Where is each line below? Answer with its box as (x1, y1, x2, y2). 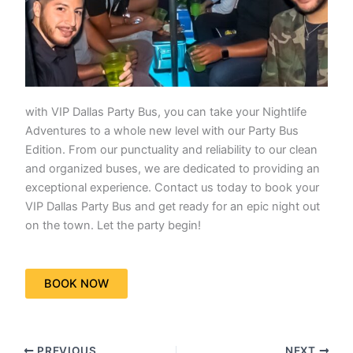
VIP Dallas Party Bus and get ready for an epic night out (25, 199, 321, 214)
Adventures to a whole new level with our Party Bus (25, 123, 299, 138)
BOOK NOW (44, 277, 110, 292)
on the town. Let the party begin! (25, 217, 202, 232)
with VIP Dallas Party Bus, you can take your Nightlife (25, 104, 307, 119)
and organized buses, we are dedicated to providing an (25, 161, 321, 176)
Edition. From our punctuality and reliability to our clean (25, 142, 318, 157)
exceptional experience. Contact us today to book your (25, 180, 320, 195)
